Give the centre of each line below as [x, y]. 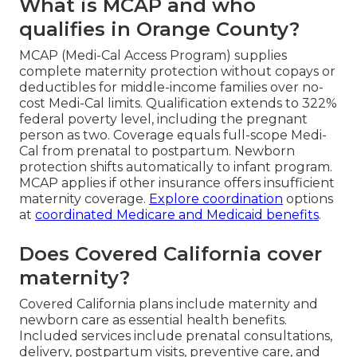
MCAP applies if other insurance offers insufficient [177, 182]
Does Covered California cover [171, 253]
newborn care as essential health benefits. [153, 320]
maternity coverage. [84, 198]
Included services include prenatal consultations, [176, 335]
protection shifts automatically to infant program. [176, 167]
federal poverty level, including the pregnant [163, 119]
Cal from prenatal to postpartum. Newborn [157, 151]
